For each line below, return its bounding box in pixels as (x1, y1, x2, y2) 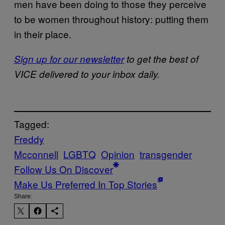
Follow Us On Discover (14, 162, 113, 176)
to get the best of (124, 52, 198, 65)
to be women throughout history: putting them (14, 12, 208, 26)
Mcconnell (14, 147, 58, 161)
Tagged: (14, 117, 49, 131)
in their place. (14, 27, 71, 41)
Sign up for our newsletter (14, 52, 124, 65)
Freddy (14, 132, 44, 146)
